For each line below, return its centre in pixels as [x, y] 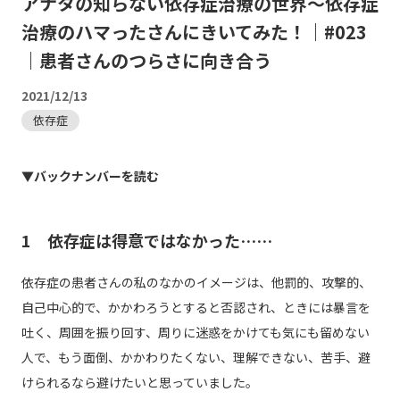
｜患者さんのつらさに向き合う [146, 61]
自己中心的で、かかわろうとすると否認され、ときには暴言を [196, 308]
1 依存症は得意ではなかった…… [146, 241]
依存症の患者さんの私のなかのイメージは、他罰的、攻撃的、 [196, 283]
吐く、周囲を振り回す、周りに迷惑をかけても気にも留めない [195, 333]
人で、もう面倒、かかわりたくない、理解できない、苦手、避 [196, 358]
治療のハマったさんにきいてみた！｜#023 [194, 32]
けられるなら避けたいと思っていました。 [139, 383]
